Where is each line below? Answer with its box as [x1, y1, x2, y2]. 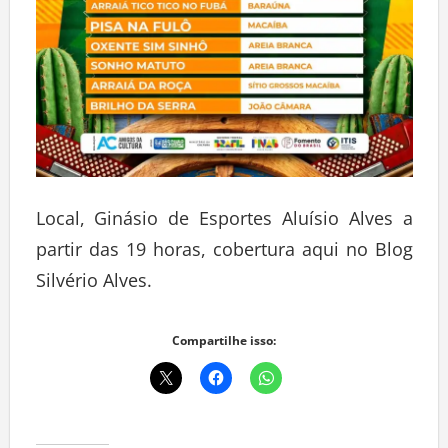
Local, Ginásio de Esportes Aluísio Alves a [35, 211, 413, 236]
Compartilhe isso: [172, 337, 276, 355]
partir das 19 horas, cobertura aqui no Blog [35, 242, 413, 267]
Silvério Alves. [35, 273, 152, 298]
